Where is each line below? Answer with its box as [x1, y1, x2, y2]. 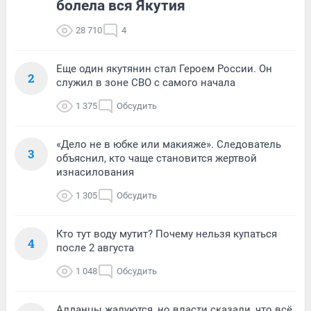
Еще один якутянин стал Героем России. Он [56, 62, 272, 76]
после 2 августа [56, 242, 134, 255]
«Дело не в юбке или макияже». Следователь [56, 138, 281, 151]
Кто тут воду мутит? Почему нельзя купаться [56, 228, 277, 241]
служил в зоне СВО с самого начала [56, 76, 235, 90]
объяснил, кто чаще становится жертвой [56, 152, 257, 165]
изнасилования [56, 166, 134, 179]
